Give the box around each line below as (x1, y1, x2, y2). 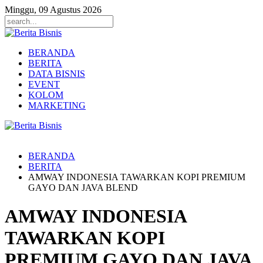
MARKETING (28, 100, 86, 110)
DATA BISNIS (28, 69, 85, 79)
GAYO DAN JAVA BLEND (28, 183, 138, 193)
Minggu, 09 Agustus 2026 (5, 5, 102, 15)
